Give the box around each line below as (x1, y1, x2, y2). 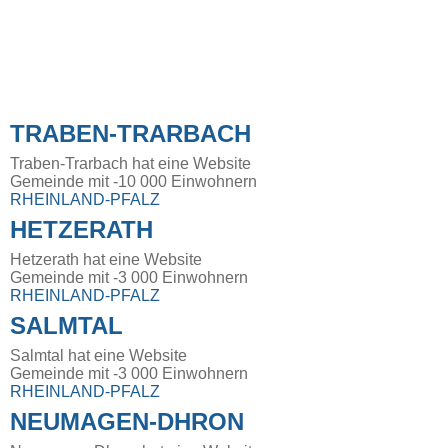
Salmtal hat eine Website (10, 347, 187, 365)
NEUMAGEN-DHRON (10, 408, 244, 436)
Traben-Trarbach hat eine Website (10, 155, 251, 173)
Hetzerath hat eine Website (10, 251, 202, 269)
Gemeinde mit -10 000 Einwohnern (10, 173, 257, 191)
